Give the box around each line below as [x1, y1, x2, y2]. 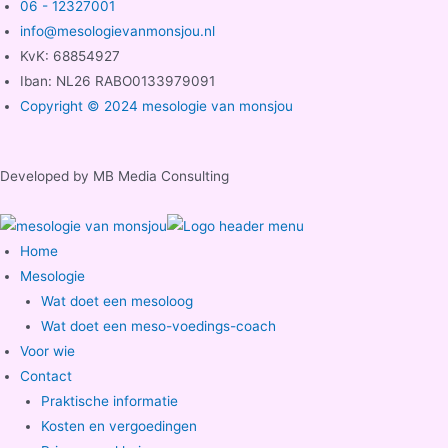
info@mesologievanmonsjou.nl [20, 22, 215, 39]
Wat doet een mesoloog [40, 292, 193, 309]
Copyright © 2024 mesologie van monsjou [20, 97, 293, 114]
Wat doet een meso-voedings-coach [40, 317, 276, 334]
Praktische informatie [40, 392, 178, 409]
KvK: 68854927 [20, 47, 120, 64]
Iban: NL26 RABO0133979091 [20, 72, 215, 89]
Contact [20, 367, 72, 384]
